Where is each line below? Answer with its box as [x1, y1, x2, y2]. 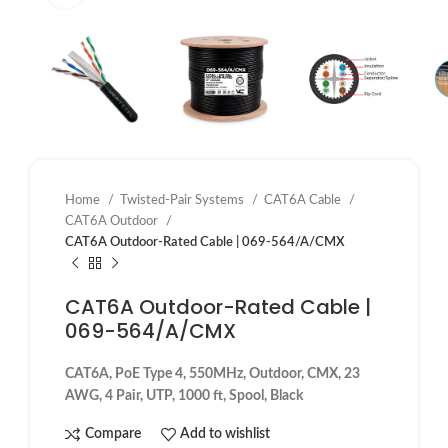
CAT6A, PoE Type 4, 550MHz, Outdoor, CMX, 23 [65, 366, 360, 381]
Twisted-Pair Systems [120, 192, 247, 207]
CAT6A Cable [264, 192, 344, 207]
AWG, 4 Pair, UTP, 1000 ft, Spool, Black [65, 388, 303, 403]
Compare [84, 427, 141, 442]
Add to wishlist [180, 427, 271, 442]
